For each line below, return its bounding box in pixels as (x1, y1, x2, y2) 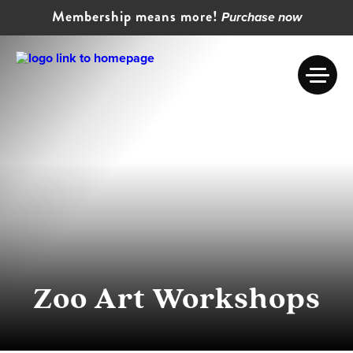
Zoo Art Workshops (32, 277, 321, 318)
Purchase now (221, 10, 302, 26)
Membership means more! (51, 6, 218, 27)
